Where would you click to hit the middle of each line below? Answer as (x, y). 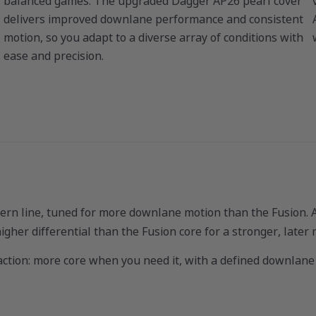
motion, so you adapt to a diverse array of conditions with (153, 38)
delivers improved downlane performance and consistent (153, 19)
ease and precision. (54, 56)
